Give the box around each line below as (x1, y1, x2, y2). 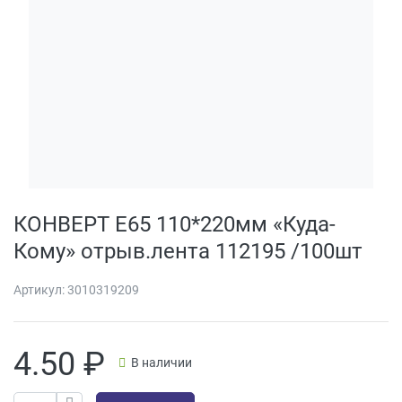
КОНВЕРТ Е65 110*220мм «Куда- (13, 209, 336, 238)
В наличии (130, 354, 192, 371)
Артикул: (13, 282, 67, 299)
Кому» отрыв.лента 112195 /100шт (13, 236, 363, 265)
